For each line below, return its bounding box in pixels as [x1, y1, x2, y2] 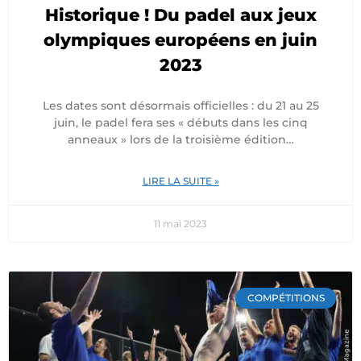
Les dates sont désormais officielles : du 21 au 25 [42, 98, 319, 113]
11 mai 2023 [154, 218, 207, 230]
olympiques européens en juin [44, 30, 317, 50]
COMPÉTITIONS [247, 292, 325, 305]
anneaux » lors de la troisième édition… [67, 132, 294, 147]
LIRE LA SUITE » [142, 175, 219, 187]
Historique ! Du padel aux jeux [44, 5, 317, 25]
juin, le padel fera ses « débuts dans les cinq [53, 115, 308, 130]
